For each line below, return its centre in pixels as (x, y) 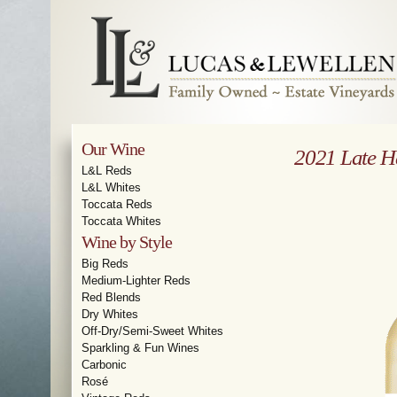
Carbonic (104, 365)
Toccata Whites (121, 221)
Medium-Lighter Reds (136, 280)
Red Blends (111, 297)
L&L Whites (111, 187)
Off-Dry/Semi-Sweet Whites (152, 331)
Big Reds (105, 264)
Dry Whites (110, 314)
